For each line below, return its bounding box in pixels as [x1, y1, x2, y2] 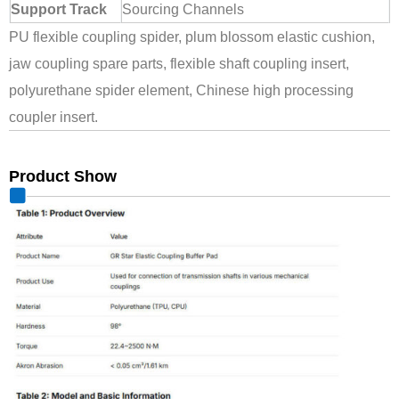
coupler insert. [9, 109, 98, 126]
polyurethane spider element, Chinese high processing [9, 82, 354, 99]
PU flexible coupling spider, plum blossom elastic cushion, [9, 28, 375, 45]
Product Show [9, 167, 117, 186]
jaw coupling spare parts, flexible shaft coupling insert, [9, 55, 349, 72]
